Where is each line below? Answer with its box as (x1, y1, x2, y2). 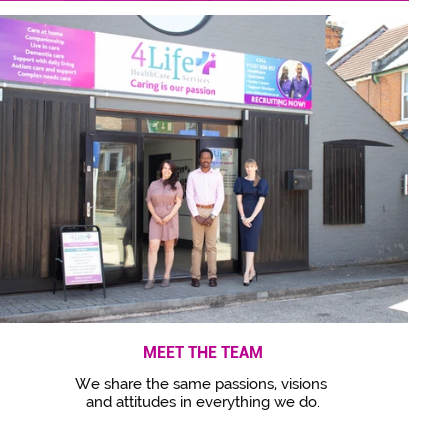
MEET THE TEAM (143, 343, 263, 362)
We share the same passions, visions (75, 375, 331, 393)
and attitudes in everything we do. (86, 393, 320, 411)
